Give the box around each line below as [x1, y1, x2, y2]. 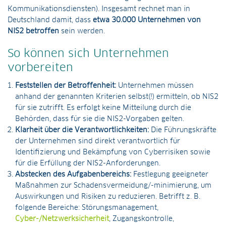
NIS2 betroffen [8, 28, 59, 35]
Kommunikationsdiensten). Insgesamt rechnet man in [8, 6, 190, 13]
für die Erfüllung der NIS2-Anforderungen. [15, 160, 160, 167]
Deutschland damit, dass [8, 17, 93, 24]
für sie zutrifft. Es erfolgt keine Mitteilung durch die [15, 104, 191, 111]
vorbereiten [8, 63, 73, 74]
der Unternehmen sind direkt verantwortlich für [15, 138, 180, 145]
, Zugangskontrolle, [109, 215, 174, 222]
